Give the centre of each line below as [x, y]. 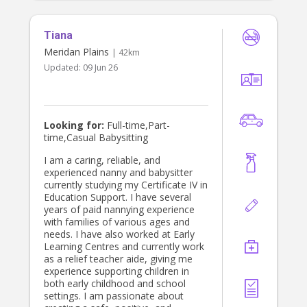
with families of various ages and [117, 222]
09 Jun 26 [100, 68]
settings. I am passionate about [114, 296]
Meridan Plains [76, 52]
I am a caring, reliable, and [102, 160]
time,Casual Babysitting [96, 138]
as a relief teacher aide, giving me [118, 259]
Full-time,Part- [137, 125]
